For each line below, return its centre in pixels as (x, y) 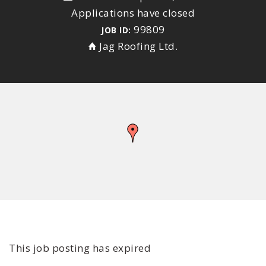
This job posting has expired (80, 248)
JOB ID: (116, 30)
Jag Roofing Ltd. (138, 46)
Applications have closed (133, 13)
